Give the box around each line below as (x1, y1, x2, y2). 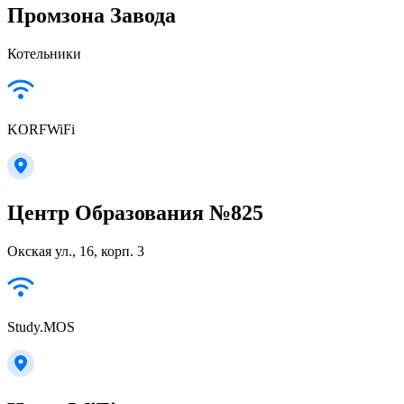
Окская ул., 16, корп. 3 (7, 243, 144, 259)
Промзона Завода (7, 4, 176, 28)
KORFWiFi (7, 122, 75, 138)
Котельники (7, 46, 81, 62)
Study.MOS (7, 319, 75, 335)
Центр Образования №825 (7, 201, 263, 225)
